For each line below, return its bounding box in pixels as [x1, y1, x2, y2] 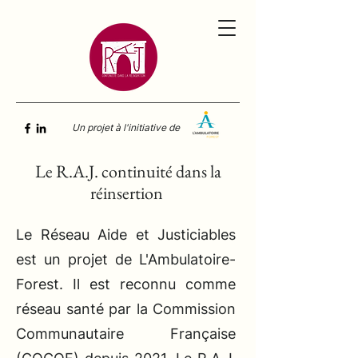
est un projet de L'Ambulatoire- [16, 251, 236, 268]
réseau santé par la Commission [16, 300, 236, 317]
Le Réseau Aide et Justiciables [16, 226, 236, 243]
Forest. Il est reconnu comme [16, 276, 236, 292]
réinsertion [89, 181, 166, 205]
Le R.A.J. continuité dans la [34, 160, 221, 183]
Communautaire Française [16, 325, 236, 342]
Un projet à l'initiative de [72, 121, 182, 133]
